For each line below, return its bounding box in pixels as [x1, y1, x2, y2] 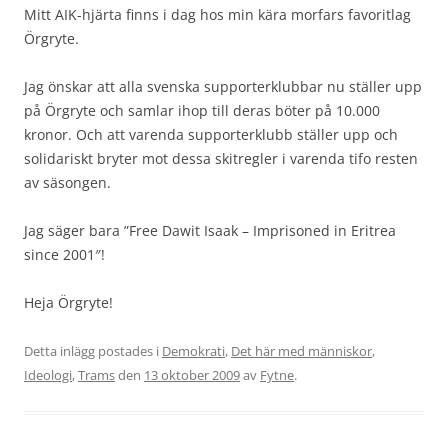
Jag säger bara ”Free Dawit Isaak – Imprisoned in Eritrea [24, 220, 396, 240]
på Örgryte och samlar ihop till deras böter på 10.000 [24, 100, 380, 120]
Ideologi [24, 365, 72, 384]
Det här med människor [231, 341, 372, 360]
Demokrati [162, 341, 225, 360]
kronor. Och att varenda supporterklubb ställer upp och [24, 124, 398, 144]
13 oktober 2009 [144, 365, 240, 384]
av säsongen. [24, 172, 111, 192]
